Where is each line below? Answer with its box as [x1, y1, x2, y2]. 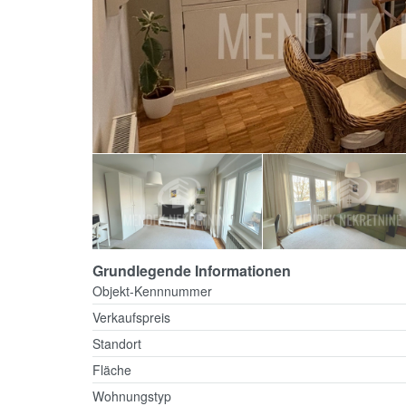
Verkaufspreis [92, 308, 170, 327]
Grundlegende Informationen [92, 260, 291, 282]
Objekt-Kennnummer [92, 282, 212, 301]
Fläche [92, 361, 131, 380]
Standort [92, 334, 141, 353]
